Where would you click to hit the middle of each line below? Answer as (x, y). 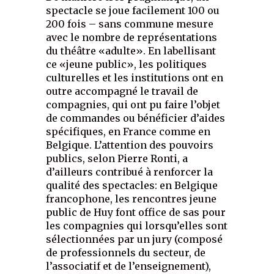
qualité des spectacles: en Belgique (132, 186)
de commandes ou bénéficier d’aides (136, 118)
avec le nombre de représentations (132, 38)
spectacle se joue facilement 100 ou (133, 11)
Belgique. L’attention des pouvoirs (130, 145)
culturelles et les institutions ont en (135, 78)
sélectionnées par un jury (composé (135, 239)
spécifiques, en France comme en (128, 132)
